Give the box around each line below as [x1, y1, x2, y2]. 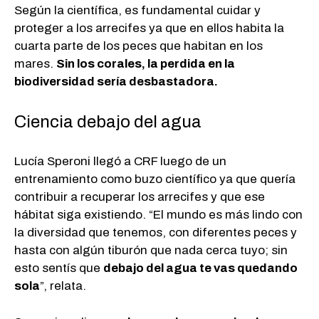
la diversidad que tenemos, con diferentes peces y [14, 226, 297, 240]
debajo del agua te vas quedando [103, 261, 298, 276]
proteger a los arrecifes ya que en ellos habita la [14, 21, 284, 36]
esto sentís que [14, 261, 103, 276]
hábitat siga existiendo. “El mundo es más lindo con [14, 208, 303, 222]
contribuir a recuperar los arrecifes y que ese [14, 190, 265, 204]
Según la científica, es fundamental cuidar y [14, 4, 261, 18]
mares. [14, 57, 56, 71]
